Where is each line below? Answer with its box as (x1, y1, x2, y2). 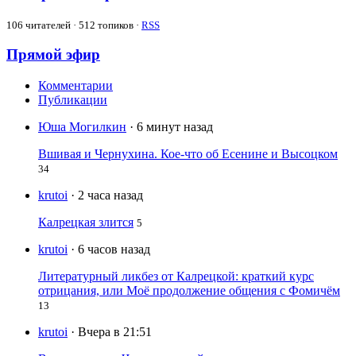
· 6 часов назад (71, 242, 150, 257)
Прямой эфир (6, 46, 100, 64)
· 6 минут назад (130, 120, 213, 134)
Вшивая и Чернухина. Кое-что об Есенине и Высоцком (38, 147, 338, 161)
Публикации (38, 93, 107, 107)
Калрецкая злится (38, 215, 133, 230)
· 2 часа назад (71, 188, 143, 203)
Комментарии (38, 79, 113, 93)
